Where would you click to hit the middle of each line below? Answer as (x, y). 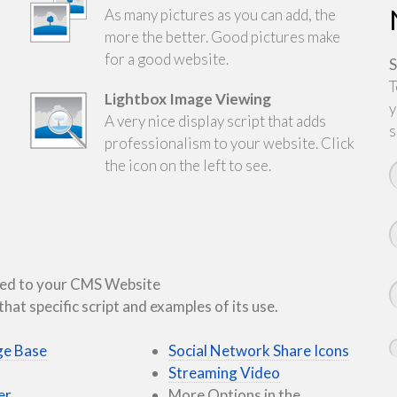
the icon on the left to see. (187, 165)
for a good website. (166, 59)
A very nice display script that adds (215, 121)
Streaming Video (225, 372)
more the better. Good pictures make (222, 37)
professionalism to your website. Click (229, 143)
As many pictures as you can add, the (220, 15)
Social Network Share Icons (259, 350)
